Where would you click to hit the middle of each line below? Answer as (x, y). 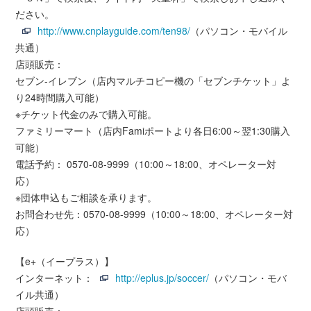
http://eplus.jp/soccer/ (162, 277)
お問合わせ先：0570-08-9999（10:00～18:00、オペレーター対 (154, 213)
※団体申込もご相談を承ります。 (86, 197)
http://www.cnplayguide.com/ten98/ (114, 30)
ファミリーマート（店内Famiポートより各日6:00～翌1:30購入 (153, 130)
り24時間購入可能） (60, 97)
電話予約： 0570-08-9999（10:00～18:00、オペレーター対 (146, 163)
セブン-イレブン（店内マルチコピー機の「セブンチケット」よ (153, 80)
